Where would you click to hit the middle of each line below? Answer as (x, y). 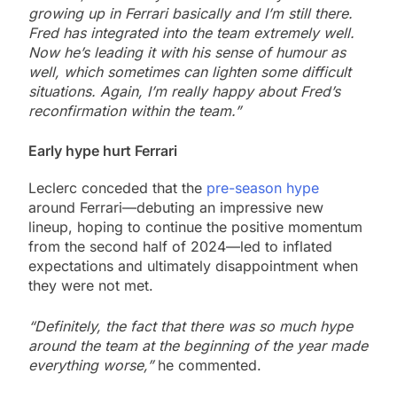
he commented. (210, 366)
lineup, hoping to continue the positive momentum (195, 227)
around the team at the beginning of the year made (198, 346)
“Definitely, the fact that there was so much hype (191, 327)
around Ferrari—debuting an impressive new (176, 208)
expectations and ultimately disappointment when (193, 266)
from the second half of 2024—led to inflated (180, 247)
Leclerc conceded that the (117, 188)
